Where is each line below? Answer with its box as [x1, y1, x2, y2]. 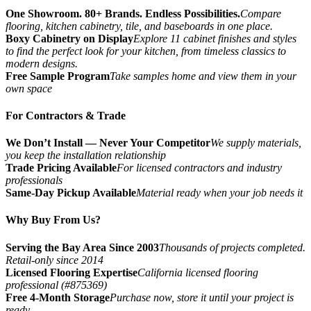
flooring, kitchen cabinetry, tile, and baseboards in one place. [6, 19, 273, 32]
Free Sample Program [6, 69, 110, 82]
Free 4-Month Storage [6, 291, 110, 303]
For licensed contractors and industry [117, 162, 282, 174]
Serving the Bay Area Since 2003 [6, 241, 159, 253]
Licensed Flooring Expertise [6, 266, 137, 278]
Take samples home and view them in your [110, 69, 296, 82]
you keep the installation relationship [6, 149, 166, 162]
